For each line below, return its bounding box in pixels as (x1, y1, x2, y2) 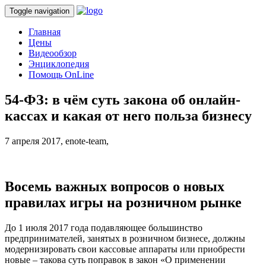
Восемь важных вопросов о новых (5, 178, 224, 194)
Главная (28, 27, 61, 37)
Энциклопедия (28, 59, 89, 69)
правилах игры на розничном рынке (5, 194, 242, 210)
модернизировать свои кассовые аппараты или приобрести (5, 243, 245, 254)
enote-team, (65, 135, 109, 146)
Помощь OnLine (28, 69, 94, 80)
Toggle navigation (9, 7, 69, 15)
